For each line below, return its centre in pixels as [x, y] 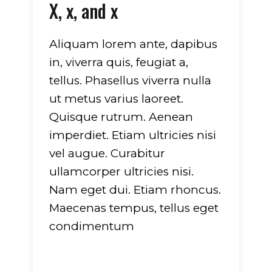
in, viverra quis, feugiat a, [119, 62]
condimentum [92, 226]
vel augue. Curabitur [107, 153]
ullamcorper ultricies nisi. [121, 171]
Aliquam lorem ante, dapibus [133, 44]
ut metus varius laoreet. [116, 98]
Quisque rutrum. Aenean [121, 117]
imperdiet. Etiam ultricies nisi [133, 135]
